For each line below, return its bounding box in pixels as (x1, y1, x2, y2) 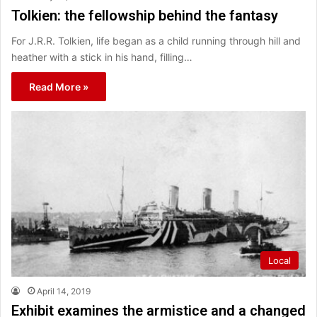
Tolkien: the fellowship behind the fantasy (11, 6, 278, 24)
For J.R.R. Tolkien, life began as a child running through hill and (11, 34, 301, 47)
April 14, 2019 (37, 286, 91, 297)
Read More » (29, 80, 88, 93)
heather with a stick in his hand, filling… (11, 50, 192, 63)
